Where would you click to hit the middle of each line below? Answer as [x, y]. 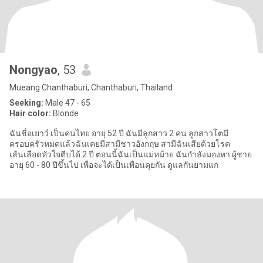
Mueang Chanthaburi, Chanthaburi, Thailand [91, 87]
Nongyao [33, 70]
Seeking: [26, 103]
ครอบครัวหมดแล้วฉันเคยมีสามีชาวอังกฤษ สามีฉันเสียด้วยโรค [120, 144]
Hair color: [30, 113]
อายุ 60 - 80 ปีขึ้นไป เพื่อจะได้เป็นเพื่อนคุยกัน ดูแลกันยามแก [114, 165]
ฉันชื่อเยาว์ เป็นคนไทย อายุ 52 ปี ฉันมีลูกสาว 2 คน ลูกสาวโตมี [30, 133]
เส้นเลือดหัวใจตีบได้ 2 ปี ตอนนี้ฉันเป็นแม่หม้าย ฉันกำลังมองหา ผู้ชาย [131, 154]
